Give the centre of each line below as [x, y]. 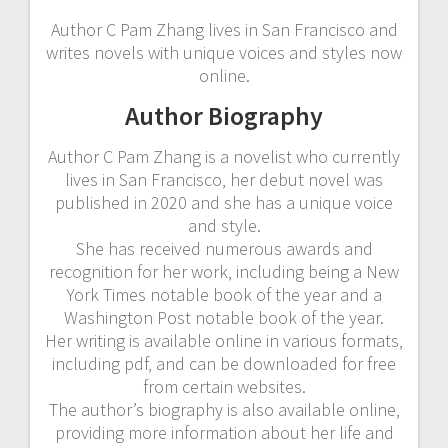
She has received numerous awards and [224, 248]
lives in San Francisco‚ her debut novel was [224, 179]
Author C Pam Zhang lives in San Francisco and [224, 29]
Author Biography [224, 115]
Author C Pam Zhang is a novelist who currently [224, 156]
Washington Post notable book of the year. [224, 317]
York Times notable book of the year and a [224, 294]
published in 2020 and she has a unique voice [224, 202]
